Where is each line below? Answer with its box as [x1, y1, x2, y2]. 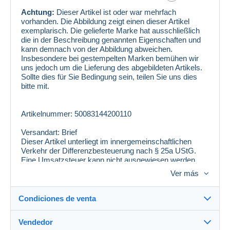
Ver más [170, 168, 199, 178]
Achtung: [21, 7, 54, 16]
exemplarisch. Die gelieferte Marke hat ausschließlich [21, 26, 200, 35]
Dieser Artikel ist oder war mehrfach [54, 7, 176, 16]
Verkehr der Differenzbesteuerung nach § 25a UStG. [21, 146, 196, 155]
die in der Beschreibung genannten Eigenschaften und [21, 35, 201, 44]
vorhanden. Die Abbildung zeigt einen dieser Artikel [21, 16, 189, 26]
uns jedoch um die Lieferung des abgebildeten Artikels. [21, 63, 202, 72]
